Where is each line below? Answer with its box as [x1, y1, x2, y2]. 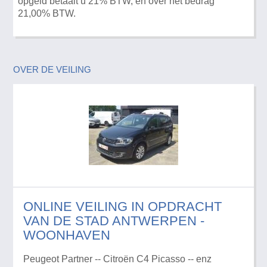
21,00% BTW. [18, 8, 76, 18]
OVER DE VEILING [13, 64, 92, 74]
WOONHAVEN [23, 227, 110, 243]
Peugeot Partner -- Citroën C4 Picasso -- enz [23, 253, 212, 264]
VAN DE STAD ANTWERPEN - [23, 213, 204, 228]
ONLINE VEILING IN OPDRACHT [23, 198, 222, 214]
